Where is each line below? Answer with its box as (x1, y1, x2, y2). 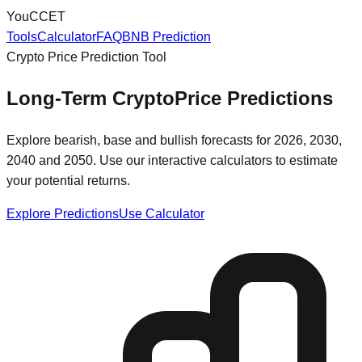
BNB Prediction (122, 30, 211, 44)
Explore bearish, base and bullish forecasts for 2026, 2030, (6, 133, 342, 147)
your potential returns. (6, 173, 130, 187)
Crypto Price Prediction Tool (6, 50, 166, 64)
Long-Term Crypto (6, 86, 175, 109)
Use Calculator (119, 206, 204, 221)
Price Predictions (175, 86, 333, 109)
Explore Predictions (6, 206, 119, 221)
